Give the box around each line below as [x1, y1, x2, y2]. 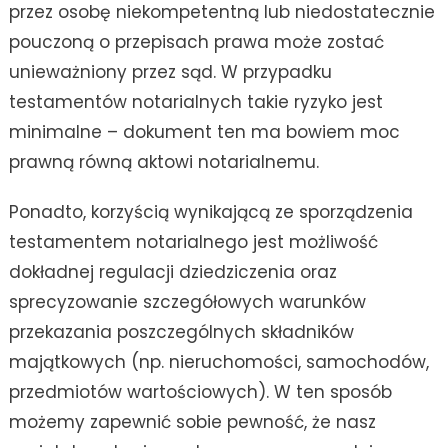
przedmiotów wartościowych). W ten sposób [8, 380, 392, 405]
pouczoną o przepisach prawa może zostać [8, 30, 384, 55]
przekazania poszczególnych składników [8, 320, 354, 345]
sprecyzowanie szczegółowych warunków [8, 290, 366, 315]
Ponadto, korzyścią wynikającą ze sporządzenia [8, 200, 413, 225]
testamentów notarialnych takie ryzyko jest [8, 90, 383, 115]
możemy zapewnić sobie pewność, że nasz [8, 410, 376, 435]
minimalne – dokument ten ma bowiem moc [8, 120, 400, 145]
